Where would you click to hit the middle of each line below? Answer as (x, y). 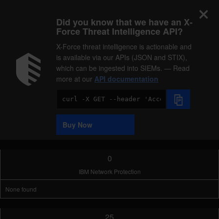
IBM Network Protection (109, 171)
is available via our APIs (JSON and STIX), (122, 57)
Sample (68, 115)
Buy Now (77, 125)
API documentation (126, 79)
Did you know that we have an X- (124, 22)
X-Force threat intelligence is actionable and (124, 46)
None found (21, 189)
